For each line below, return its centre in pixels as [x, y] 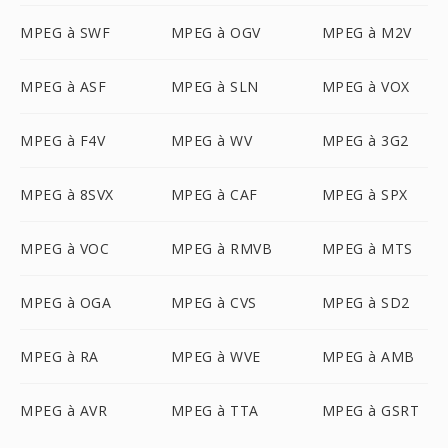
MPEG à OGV [215, 32]
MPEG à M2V [366, 32]
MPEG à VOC [64, 248]
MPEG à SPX [364, 194]
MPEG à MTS [367, 248]
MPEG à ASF [63, 86]
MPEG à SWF [65, 32]
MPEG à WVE [215, 356]
